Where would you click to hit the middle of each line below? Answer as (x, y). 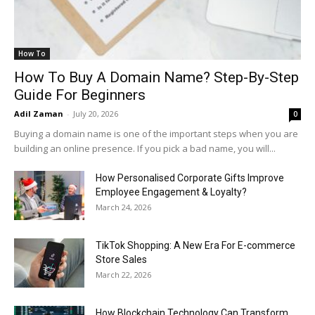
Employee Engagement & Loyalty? (171, 192)
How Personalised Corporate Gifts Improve (190, 178)
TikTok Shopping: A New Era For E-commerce (195, 245)
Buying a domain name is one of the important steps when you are (156, 133)
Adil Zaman (39, 113)
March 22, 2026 (123, 274)
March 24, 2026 (123, 207)
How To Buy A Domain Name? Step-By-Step (156, 77)
